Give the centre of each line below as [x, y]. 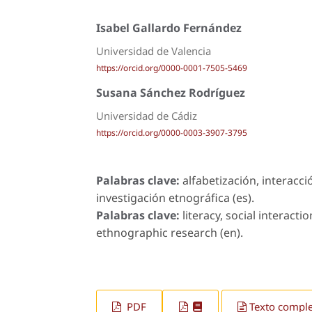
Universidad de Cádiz [147, 115]
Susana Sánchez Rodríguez [171, 92]
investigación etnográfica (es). [175, 198]
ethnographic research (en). [170, 233]
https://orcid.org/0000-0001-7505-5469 [172, 68]
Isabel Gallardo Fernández [169, 28]
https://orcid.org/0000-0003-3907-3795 [172, 132]
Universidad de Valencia [154, 51]
